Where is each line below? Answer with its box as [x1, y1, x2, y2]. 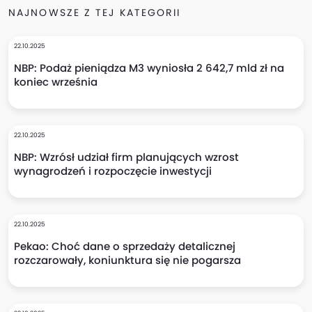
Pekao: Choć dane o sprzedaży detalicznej [14, 239, 235, 253]
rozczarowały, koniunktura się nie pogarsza [14, 253, 241, 267]
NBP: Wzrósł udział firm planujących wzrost [14, 150, 239, 164]
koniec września [14, 75, 97, 89]
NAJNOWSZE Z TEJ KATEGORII [8, 6, 181, 19]
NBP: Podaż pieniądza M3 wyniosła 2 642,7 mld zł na [14, 61, 284, 75]
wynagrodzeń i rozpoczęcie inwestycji [14, 164, 212, 178]
